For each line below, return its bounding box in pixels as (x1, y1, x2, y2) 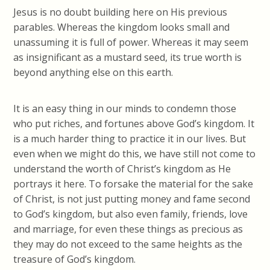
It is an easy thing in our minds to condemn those (13, 101, 237, 115)
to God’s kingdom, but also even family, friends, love (13, 207, 248, 221)
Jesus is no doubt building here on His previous (13, 5, 228, 19)
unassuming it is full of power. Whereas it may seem (13, 35, 249, 49)
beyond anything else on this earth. (13, 65, 174, 79)
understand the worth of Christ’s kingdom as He (13, 162, 231, 175)
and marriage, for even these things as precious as (13, 222, 243, 236)
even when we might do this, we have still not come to (13, 146, 256, 160)
